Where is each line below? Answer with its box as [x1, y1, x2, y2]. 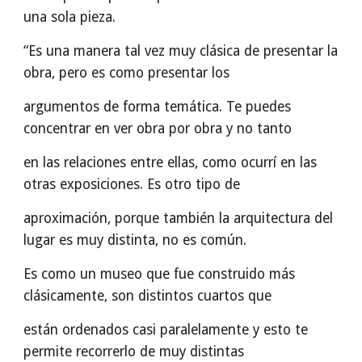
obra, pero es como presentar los [23, 65, 230, 81]
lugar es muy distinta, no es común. [23, 232, 247, 248]
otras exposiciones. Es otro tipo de [23, 176, 241, 192]
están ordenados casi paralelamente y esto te [23, 322, 309, 338]
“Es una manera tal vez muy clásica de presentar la [23, 43, 339, 59]
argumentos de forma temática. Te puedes [23, 99, 292, 115]
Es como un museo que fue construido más [23, 266, 296, 282]
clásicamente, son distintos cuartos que [23, 288, 272, 304]
